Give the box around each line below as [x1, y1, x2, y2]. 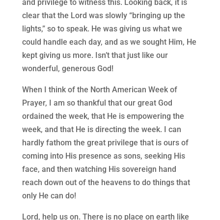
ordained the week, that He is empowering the [22, 111, 184, 121]
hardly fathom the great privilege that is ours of [22, 138, 189, 148]
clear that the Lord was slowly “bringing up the [22, 11, 185, 21]
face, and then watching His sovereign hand [22, 165, 176, 174]
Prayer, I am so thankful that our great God [22, 98, 172, 108]
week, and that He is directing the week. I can [22, 125, 181, 135]
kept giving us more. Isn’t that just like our [22, 51, 168, 60]
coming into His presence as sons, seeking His [22, 151, 185, 161]
